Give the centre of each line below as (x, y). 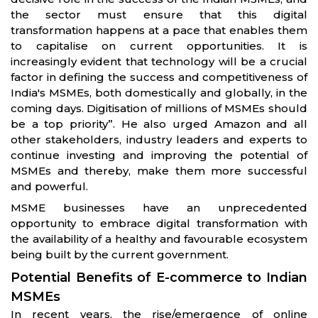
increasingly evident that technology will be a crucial (159, 62)
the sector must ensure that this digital (159, 15)
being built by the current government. (121, 255)
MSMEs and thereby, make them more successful (159, 171)
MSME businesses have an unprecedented (159, 208)
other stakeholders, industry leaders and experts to (159, 140)
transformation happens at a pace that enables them (159, 31)
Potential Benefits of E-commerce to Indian (159, 278)
